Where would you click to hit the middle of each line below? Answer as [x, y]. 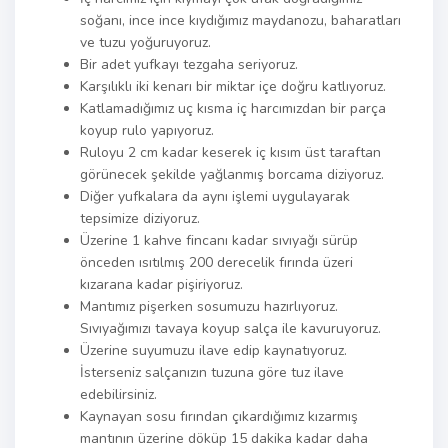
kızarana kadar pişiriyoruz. [161, 284]
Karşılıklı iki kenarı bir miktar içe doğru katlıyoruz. [233, 86]
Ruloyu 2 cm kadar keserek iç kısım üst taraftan [230, 152]
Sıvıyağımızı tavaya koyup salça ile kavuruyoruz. [230, 328]
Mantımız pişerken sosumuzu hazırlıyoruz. [209, 306]
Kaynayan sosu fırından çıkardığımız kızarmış [219, 416]
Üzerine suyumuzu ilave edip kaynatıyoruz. [213, 350]
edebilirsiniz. [118, 394]
